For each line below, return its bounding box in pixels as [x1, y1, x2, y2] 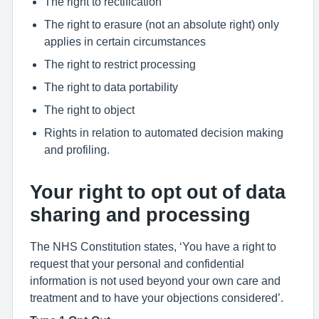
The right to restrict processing [44, 58, 196, 70]
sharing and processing [30, 205, 251, 224]
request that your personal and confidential [30, 258, 244, 269]
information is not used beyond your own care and [30, 275, 281, 286]
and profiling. [44, 144, 110, 155]
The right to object [44, 104, 135, 115]
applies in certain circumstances [44, 36, 206, 47]
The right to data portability [44, 81, 178, 93]
